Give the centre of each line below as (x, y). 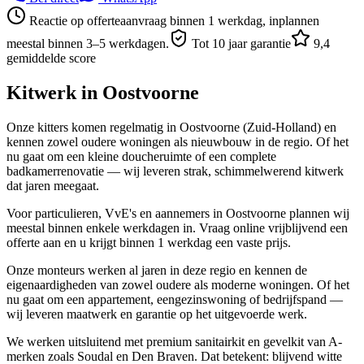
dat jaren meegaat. (53, 185)
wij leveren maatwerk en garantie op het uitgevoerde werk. (157, 314)
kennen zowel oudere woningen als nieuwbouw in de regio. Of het (178, 141)
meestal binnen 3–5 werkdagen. (88, 43)
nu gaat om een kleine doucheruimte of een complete (141, 156)
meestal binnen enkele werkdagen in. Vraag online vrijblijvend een (177, 227)
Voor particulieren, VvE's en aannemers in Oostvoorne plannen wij (178, 213)
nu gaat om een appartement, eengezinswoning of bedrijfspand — (175, 299)
